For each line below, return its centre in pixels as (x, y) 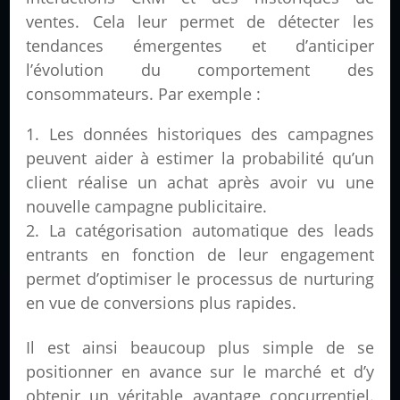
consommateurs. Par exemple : (144, 94)
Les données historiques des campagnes (211, 134)
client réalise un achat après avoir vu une (200, 183)
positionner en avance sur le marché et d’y (200, 372)
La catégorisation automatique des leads (211, 231)
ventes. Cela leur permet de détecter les (200, 22)
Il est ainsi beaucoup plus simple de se (200, 348)
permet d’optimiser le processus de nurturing (200, 279)
